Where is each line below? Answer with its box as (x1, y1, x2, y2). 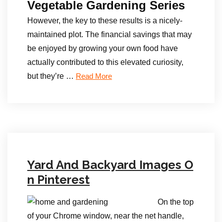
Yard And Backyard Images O (27, 158, 193, 172)
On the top (158, 198, 194, 206)
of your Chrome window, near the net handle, (27, 212, 184, 220)
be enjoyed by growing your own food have (27, 44, 178, 53)
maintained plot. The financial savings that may (27, 30, 192, 39)
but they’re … (27, 72, 76, 80)
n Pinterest (27, 172, 90, 187)
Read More (76, 72, 112, 80)
